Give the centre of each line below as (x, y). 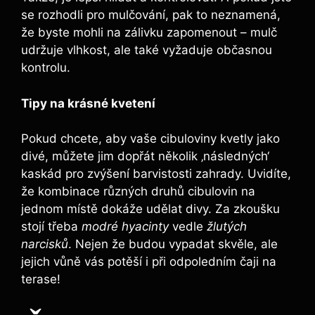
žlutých (227, 227)
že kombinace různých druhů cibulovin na (138, 192)
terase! (41, 279)
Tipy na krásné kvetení (88, 103)
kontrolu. (46, 68)
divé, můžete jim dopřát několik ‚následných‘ (145, 156)
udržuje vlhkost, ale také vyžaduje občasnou (147, 50)
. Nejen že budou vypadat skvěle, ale (173, 244)
